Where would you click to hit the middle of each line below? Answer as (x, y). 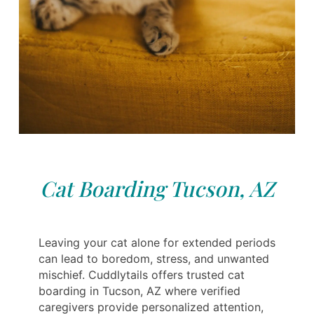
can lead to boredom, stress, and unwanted (154, 258)
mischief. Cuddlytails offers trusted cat (142, 274)
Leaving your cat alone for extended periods (157, 242)
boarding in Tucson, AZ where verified (139, 291)
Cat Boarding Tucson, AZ (157, 188)
